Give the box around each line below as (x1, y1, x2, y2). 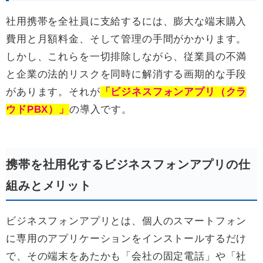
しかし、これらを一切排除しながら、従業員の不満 (6, 51, 247, 63)
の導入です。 (69, 104, 132, 116)
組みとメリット (6, 179, 92, 193)
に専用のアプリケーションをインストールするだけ (6, 233, 247, 245)
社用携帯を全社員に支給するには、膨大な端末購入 (6, 16, 247, 28)
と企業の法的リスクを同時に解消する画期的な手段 (6, 69, 247, 80)
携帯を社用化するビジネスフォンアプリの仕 (6, 158, 251, 171)
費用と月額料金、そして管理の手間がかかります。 (6, 33, 247, 45)
